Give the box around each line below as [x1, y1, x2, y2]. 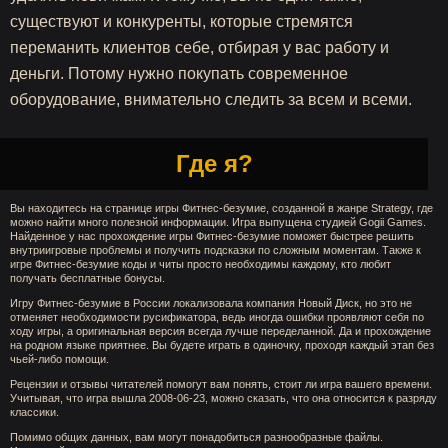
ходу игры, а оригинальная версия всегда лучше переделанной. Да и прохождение [10, 325, 431, 337]
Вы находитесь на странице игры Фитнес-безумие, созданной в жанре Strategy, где [10, 202, 433, 214]
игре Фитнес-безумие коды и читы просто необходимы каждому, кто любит [10, 258, 391, 270]
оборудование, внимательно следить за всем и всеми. [10, 91, 412, 108]
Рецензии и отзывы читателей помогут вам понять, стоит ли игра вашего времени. [10, 378, 432, 390]
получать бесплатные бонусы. [10, 272, 165, 284]
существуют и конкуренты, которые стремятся [10, 13, 353, 30]
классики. [10, 406, 59, 418]
